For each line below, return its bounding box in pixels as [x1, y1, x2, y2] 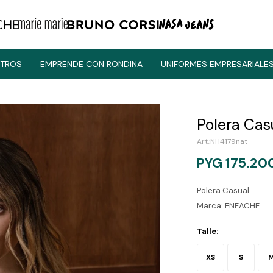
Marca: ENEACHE [197, 200, 260, 211]
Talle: [197, 226, 219, 236]
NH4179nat [210, 136, 248, 146]
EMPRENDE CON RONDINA [40, 58, 143, 69]
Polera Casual [197, 185, 250, 196]
